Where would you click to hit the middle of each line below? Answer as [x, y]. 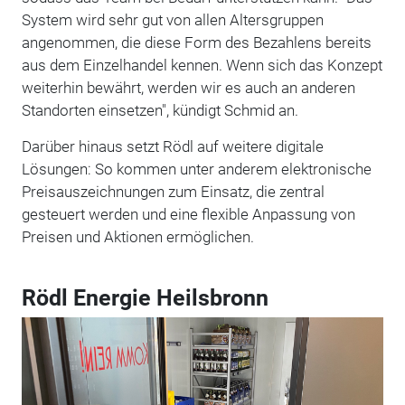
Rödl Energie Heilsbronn [145, 297]
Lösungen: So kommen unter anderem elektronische [196, 169]
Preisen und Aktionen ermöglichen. [137, 236]
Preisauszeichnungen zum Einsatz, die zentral [173, 191]
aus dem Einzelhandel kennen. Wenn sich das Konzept [202, 65]
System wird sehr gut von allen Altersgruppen [172, 19]
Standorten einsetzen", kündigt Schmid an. [160, 110]
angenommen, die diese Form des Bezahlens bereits [196, 42]
